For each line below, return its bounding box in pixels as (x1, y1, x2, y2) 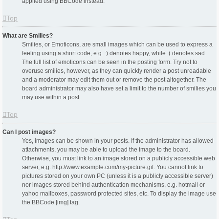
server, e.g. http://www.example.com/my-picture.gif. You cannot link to (22, 164, 203, 171)
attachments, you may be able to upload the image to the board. (22, 146, 190, 153)
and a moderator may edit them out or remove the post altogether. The (22, 76, 206, 84)
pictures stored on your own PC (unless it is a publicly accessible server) (22, 173, 213, 180)
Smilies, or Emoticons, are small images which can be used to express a (22, 41, 213, 48)
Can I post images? (2, 129, 56, 136)
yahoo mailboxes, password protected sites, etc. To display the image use (22, 190, 216, 197)
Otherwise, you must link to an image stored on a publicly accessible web (22, 155, 215, 162)
